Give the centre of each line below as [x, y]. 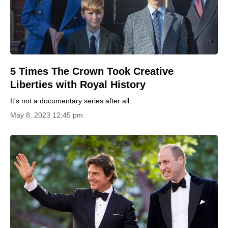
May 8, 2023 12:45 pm [47, 115]
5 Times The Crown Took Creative [92, 71]
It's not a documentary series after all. [71, 101]
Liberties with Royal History [78, 84]
